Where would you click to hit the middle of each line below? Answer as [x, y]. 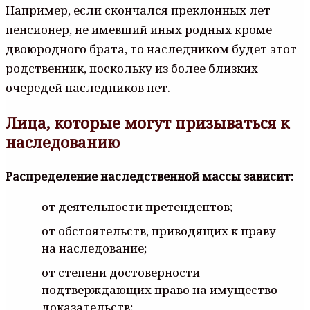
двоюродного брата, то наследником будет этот [151, 48]
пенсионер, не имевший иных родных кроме [139, 29]
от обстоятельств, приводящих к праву [159, 230]
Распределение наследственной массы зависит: [149, 176]
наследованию [63, 142]
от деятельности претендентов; [137, 206]
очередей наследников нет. [88, 87]
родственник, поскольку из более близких [132, 68]
